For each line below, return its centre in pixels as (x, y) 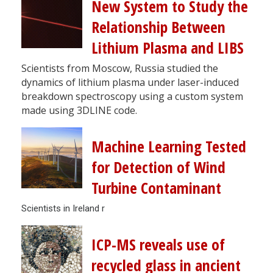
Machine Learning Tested (169, 146)
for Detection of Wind (158, 167)
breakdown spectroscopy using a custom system (132, 96)
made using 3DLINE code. (79, 110)
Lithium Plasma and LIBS (168, 48)
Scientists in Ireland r (63, 208)
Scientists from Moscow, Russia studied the (120, 68)
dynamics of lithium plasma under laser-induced (130, 82)
